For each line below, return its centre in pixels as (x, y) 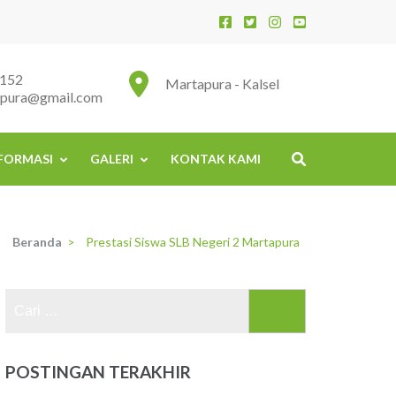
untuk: (255, 324)
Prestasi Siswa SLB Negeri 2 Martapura (193, 242)
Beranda (37, 242)
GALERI (112, 159)
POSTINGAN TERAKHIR (99, 372)
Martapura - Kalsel (222, 84)
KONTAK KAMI (216, 159)
